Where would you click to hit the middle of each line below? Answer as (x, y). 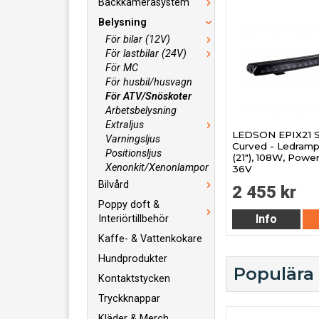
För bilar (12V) (138, 40)
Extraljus (125, 125)
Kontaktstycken (134, 279)
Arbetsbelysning (141, 111)
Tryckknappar (129, 299)
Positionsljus (134, 153)
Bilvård (114, 185)
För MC (122, 68)
